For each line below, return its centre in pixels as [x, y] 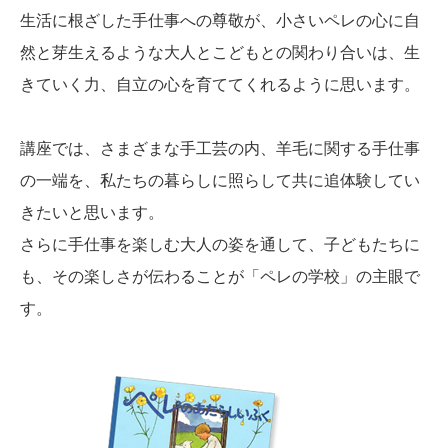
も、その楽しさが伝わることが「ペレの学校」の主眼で [220, 276]
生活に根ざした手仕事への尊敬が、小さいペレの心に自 [220, 20]
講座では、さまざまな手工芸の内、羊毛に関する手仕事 [220, 148]
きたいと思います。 [92, 212]
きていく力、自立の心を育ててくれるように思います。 [220, 84]
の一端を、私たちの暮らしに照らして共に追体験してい [220, 180]
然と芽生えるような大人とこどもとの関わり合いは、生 [220, 52]
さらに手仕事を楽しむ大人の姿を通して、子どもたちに [220, 244]
